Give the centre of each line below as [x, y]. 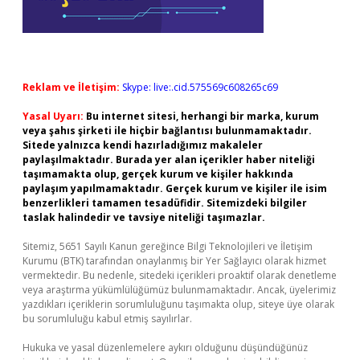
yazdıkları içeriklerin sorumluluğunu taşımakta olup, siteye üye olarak [178, 304]
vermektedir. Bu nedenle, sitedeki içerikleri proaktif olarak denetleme [180, 275]
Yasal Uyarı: [53, 116]
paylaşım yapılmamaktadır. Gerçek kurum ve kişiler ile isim [175, 188]
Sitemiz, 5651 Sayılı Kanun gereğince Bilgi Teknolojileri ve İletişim [168, 246]
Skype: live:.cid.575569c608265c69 [200, 87]
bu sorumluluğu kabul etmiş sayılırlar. [107, 319]
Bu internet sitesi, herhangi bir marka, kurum [202, 116]
